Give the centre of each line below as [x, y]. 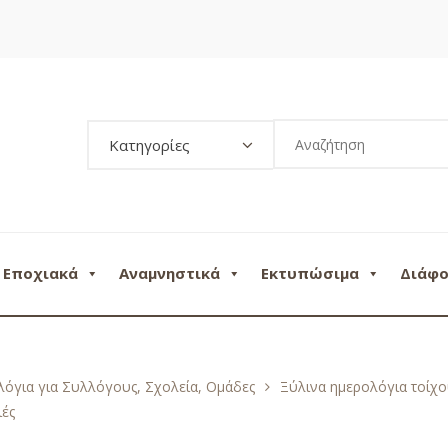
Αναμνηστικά [169, 272]
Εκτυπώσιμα [310, 272]
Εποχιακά [40, 272]
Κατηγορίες [149, 145]
